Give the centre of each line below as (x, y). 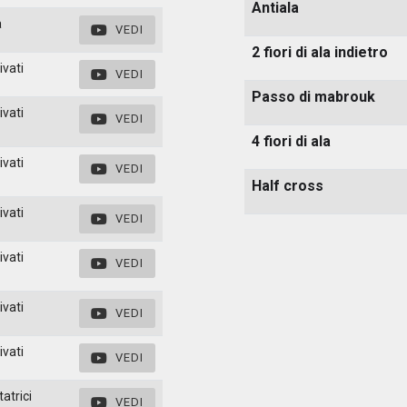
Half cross (288, 185)
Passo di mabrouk (313, 96)
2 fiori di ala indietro (320, 52)
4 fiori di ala (291, 141)
